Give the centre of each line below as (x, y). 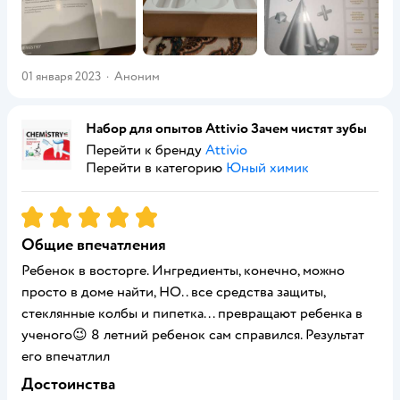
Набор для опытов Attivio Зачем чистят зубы (226, 129)
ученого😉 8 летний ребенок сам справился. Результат (193, 335)
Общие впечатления (94, 245)
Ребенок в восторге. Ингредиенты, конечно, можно (183, 271)
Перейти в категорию (156, 168)
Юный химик (267, 168)
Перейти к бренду (146, 150)
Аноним (137, 76)
